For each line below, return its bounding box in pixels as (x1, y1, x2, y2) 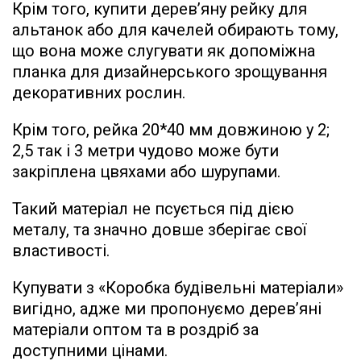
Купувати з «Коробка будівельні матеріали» (12, 277, 343, 297)
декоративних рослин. (12, 82, 185, 102)
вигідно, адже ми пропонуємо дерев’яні (12, 298, 322, 318)
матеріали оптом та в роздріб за (12, 319, 259, 339)
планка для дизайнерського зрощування (12, 61, 327, 81)
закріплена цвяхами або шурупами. (12, 161, 280, 181)
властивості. (12, 240, 110, 260)
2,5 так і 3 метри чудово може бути (12, 140, 279, 160)
